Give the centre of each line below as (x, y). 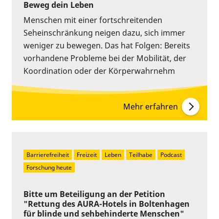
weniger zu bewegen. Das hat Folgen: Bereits (107, 45)
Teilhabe (141, 154)
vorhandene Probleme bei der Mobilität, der (105, 58)
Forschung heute (49, 167)
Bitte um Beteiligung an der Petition (94, 194)
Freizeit (87, 154)
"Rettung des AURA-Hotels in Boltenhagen (107, 204)
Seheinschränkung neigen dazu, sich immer (104, 33)
